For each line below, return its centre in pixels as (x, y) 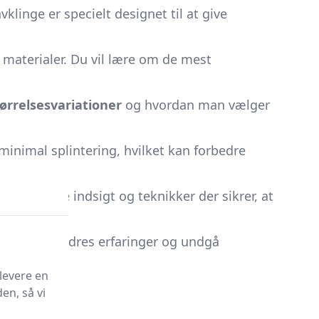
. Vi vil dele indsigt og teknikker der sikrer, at (139, 196)
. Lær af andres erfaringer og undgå (112, 241)
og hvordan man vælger (196, 105)
